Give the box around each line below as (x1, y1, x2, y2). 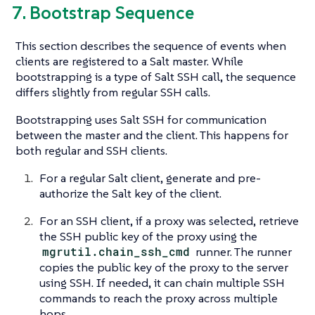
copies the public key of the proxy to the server (39, 259, 288, 276)
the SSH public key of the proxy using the (39, 229, 257, 245)
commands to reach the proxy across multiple (39, 290, 278, 307)
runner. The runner (193, 244, 292, 260)
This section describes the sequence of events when (15, 38, 286, 54)
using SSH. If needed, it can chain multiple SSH (39, 275, 285, 291)
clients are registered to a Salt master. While (15, 53, 243, 70)
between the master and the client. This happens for (15, 127, 288, 143)
